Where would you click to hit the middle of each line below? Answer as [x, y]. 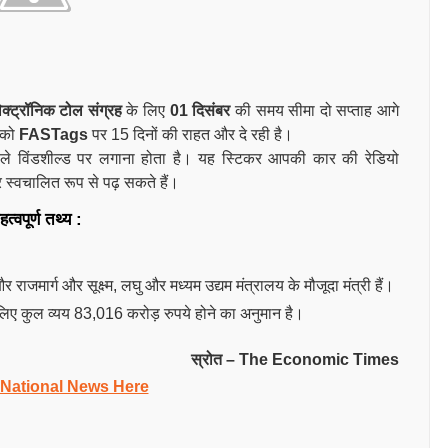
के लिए [148, 110]
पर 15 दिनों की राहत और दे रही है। [190, 134]
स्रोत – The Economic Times [295, 359]
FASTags [53, 134]
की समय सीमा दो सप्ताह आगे [315, 110]
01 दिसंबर [200, 110]
